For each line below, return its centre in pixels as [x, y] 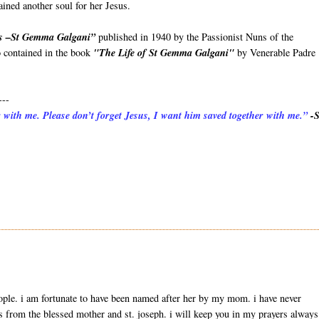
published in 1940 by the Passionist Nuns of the [195, 37]
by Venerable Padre [275, 53]
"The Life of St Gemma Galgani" [164, 53]
